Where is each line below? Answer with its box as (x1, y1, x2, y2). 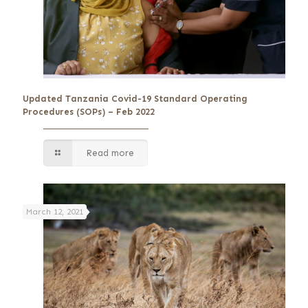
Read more (86, 148, 135, 159)
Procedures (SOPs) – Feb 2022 (23, 107, 155, 118)
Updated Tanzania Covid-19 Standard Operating (23, 93, 247, 104)
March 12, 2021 (26, 207, 83, 217)
